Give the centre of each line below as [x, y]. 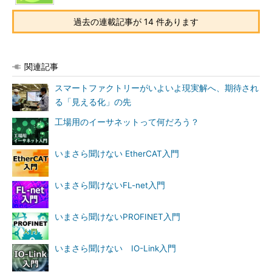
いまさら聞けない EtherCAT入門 [117, 153]
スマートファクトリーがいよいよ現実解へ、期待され [157, 88]
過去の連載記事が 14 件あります [136, 21]
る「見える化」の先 [93, 102]
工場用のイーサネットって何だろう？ [127, 122]
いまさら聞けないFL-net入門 [110, 185]
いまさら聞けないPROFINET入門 [117, 216]
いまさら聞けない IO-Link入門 [115, 248]
